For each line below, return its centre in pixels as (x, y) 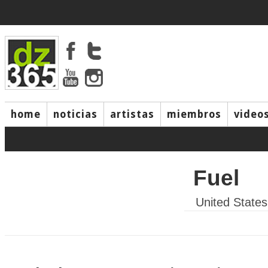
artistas (132, 114)
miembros (194, 114)
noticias (75, 114)
